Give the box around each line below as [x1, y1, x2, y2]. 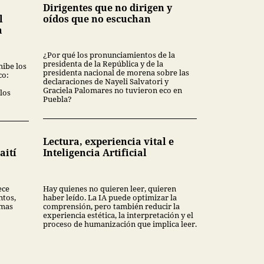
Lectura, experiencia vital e [43, 134, 174, 148]
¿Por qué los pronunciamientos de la [43, 49, 175, 60]
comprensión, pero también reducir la [43, 200, 180, 212]
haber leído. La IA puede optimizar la [43, 192, 177, 203]
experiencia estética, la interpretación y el [43, 209, 193, 220]
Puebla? [43, 93, 72, 104]
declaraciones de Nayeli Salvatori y [43, 75, 169, 87]
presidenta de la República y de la [43, 58, 163, 69]
